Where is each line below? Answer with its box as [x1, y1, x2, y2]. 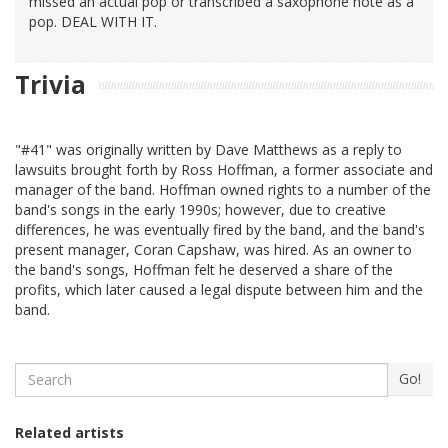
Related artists [15, 422, 124, 442]
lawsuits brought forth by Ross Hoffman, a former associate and [15, 159, 433, 179]
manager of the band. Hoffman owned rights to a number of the [15, 179, 431, 199]
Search [14, 361, 63, 381]
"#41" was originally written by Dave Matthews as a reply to [15, 139, 402, 159]
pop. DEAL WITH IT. [29, 11, 157, 31]
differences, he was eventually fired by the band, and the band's [15, 219, 425, 239]
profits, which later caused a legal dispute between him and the [15, 279, 423, 299]
